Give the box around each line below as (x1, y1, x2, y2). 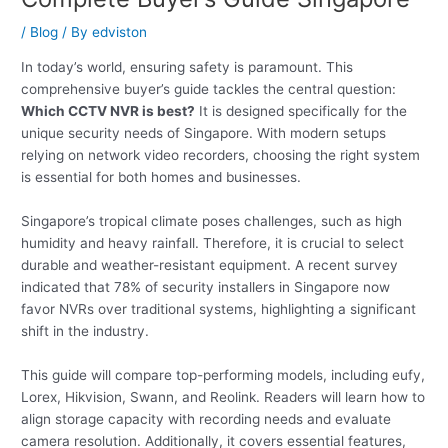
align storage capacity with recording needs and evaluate (21, 410, 392, 427)
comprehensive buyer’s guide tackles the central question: (21, 81, 397, 98)
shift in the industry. (21, 323, 150, 340)
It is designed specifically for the (195, 103, 408, 120)
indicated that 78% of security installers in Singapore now (21, 279, 391, 296)
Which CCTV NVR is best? (21, 103, 196, 120)
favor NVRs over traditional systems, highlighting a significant (21, 301, 417, 318)
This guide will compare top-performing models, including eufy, (21, 366, 426, 383)
